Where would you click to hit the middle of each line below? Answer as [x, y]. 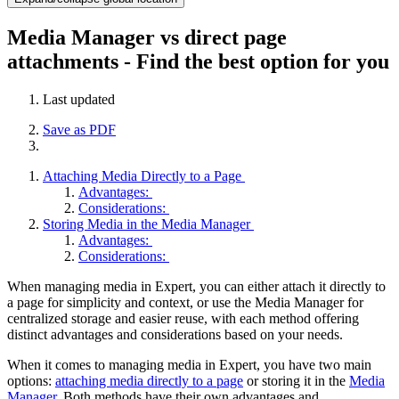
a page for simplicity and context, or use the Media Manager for [185, 302]
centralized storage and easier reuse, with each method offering [183, 318]
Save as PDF [79, 129]
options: [31, 380]
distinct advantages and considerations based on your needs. [175, 334]
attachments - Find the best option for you [198, 61]
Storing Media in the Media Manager [148, 224]
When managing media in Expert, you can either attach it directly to [196, 286]
